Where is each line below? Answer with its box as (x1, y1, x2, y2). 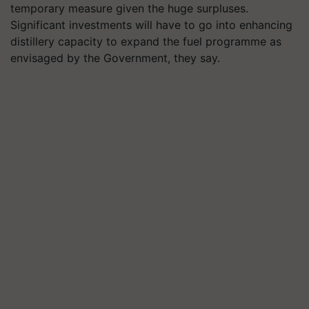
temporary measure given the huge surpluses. (10, 1, 248, 15)
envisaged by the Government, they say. (10, 51, 220, 65)
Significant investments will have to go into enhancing (10, 18, 292, 32)
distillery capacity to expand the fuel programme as (10, 34, 281, 48)
